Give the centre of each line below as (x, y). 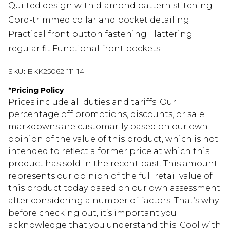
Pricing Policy (37, 91)
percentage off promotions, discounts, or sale (106, 114)
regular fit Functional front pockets (84, 49)
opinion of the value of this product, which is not (113, 139)
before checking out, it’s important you (92, 213)
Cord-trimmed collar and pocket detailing (99, 20)
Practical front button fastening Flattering (100, 34)
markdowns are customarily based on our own (108, 127)
